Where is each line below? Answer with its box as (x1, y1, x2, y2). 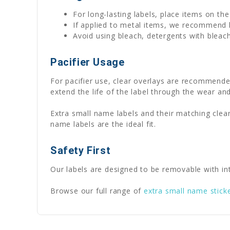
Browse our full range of (50, 185, 144, 196)
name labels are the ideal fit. (50, 119, 157, 129)
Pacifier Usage (50, 55, 125, 68)
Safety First (50, 144, 111, 157)
